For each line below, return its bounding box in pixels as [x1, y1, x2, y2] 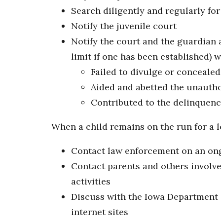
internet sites [71, 206, 128, 218]
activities [71, 176, 110, 187]
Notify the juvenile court [71, 20, 177, 32]
